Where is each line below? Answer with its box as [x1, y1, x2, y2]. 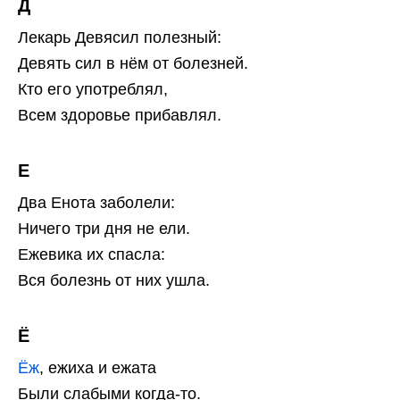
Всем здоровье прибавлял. [18, 106, 221, 125]
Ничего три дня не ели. [18, 220, 190, 238]
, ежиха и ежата [39, 359, 156, 378]
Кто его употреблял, [18, 80, 168, 99]
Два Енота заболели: [18, 194, 175, 212]
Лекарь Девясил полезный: [18, 29, 221, 47]
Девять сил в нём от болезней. [18, 54, 248, 73]
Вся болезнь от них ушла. [18, 271, 210, 290]
